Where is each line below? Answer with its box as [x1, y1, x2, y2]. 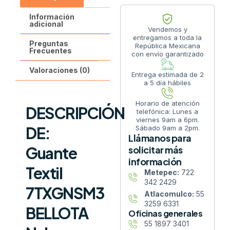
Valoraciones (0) [29, 66, 90, 75]
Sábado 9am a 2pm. [135, 124, 200, 132]
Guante [26, 143, 76, 163]
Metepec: [144, 168, 179, 177]
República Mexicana [135, 42, 200, 50]
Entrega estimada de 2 [131, 70, 204, 79]
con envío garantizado [131, 50, 204, 59]
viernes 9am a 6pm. [136, 116, 199, 124]
